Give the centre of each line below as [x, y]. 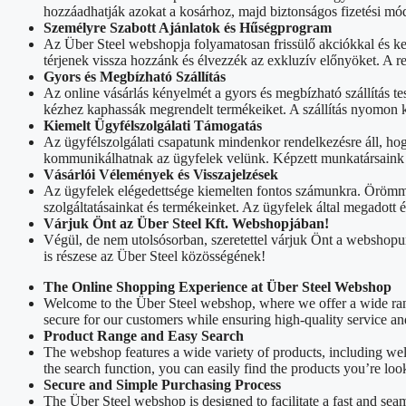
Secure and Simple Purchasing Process [162, 384]
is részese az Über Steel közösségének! [155, 256]
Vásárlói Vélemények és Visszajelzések [161, 174]
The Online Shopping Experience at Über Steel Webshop [217, 286]
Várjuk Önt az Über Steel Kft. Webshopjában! [186, 223]
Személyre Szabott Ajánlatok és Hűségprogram [188, 27]
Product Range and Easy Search [144, 335]
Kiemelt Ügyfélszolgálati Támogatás [153, 125]
